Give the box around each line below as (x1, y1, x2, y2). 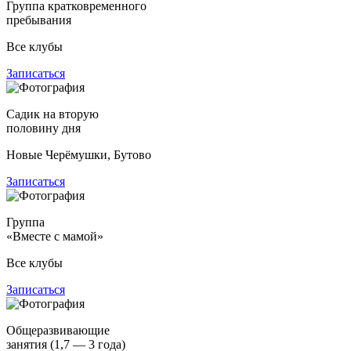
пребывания (6, 13, 71, 27)
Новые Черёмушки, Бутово (6, 147, 151, 161)
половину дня (6, 121, 81, 135)
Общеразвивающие (6, 323, 110, 337)
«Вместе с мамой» (6, 229, 103, 243)
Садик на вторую (6, 107, 99, 121)
